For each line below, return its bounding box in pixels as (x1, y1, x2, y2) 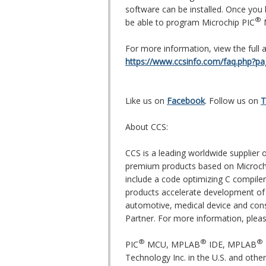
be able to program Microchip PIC (125, 17, 255, 28)
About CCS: (125, 121, 168, 133)
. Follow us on (205, 95, 261, 107)
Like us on (125, 95, 167, 107)
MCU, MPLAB (145, 239, 200, 251)
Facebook (167, 95, 205, 107)
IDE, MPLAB (207, 239, 256, 251)
